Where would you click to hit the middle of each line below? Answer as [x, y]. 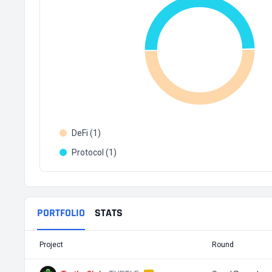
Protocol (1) [94, 152]
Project [51, 245]
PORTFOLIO [61, 213]
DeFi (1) [86, 133]
